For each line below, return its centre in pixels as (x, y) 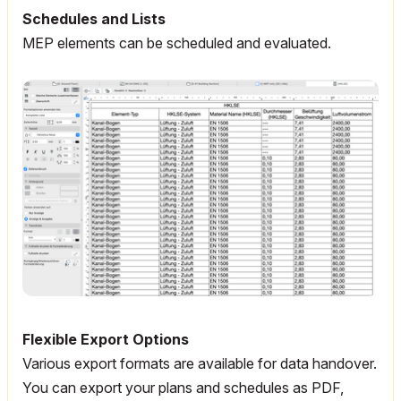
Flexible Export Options (106, 340)
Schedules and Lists (94, 19)
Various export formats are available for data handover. (200, 364)
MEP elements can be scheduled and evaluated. (177, 43)
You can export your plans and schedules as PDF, (183, 388)
